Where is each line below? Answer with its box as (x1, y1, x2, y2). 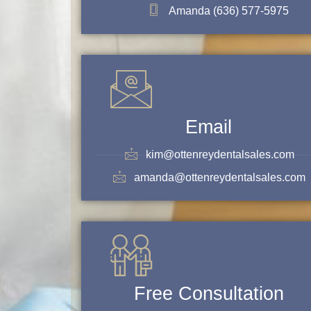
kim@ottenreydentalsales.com (145, 149, 294, 161)
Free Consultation (133, 283, 284, 305)
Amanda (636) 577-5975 (168, 5, 289, 17)
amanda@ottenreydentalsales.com (134, 171, 306, 184)
